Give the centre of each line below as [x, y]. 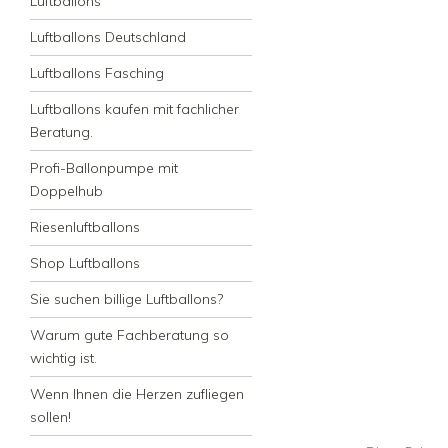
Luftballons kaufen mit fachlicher [134, 109]
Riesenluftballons [85, 227]
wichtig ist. [63, 358]
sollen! [50, 417]
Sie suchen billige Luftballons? [126, 299]
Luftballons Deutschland [108, 37]
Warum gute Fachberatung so [129, 335]
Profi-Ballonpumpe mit [104, 168]
